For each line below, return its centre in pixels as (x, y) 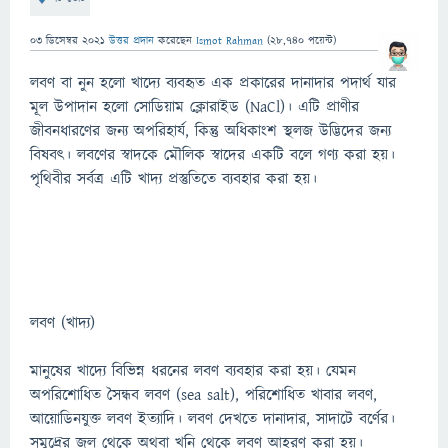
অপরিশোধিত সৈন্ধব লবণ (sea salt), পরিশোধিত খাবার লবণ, (203, 395)
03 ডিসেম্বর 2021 (67, 40)
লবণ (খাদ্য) (62, 323)
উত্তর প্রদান (131, 40)
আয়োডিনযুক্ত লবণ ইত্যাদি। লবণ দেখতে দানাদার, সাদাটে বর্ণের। (212, 419)
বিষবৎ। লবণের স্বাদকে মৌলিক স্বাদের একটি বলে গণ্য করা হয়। (212, 155)
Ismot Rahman (229, 40)
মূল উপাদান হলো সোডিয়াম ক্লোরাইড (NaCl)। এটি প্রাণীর (194, 107)
